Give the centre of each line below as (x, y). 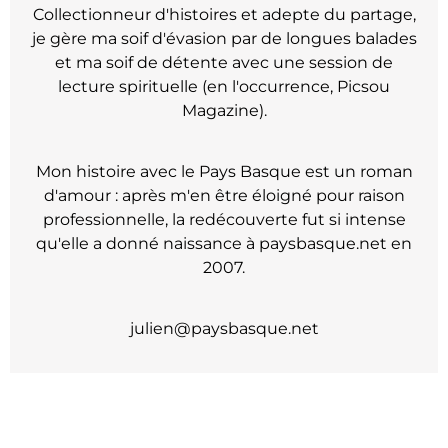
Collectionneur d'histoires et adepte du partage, (224, 15)
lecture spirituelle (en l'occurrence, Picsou (224, 87)
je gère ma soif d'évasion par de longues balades (224, 39)
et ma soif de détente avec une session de (224, 63)
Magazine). (224, 111)
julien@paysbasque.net (224, 328)
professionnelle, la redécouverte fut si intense (224, 219)
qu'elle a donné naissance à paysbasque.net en (224, 243)
